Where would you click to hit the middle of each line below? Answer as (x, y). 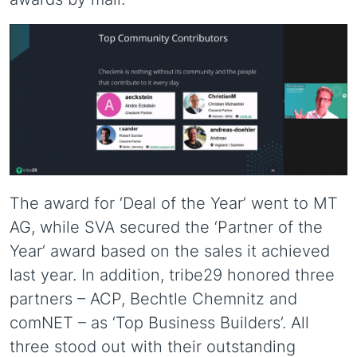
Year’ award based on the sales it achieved (170, 251)
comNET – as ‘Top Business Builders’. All (159, 323)
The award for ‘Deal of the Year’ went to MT (174, 204)
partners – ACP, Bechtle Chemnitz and (153, 299)
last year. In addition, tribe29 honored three (172, 275)
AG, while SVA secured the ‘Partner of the (166, 228)
